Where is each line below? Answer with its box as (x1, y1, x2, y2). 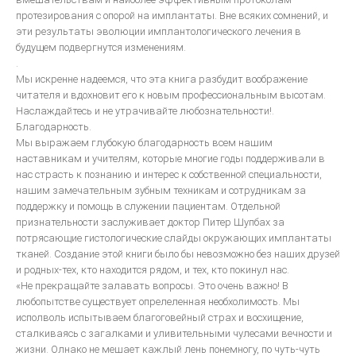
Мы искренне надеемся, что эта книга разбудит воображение (16, 73, 308, 85)
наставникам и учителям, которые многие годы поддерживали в (16, 153, 325, 164)
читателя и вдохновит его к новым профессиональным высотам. (16, 89, 326, 101)
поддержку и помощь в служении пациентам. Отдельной (16, 200, 281, 212)
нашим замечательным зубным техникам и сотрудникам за (16, 184, 306, 196)
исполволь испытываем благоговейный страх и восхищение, (16, 311, 304, 323)
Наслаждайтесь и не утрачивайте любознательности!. (16, 105, 274, 117)
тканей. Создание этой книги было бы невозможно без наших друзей (16, 248, 340, 260)
